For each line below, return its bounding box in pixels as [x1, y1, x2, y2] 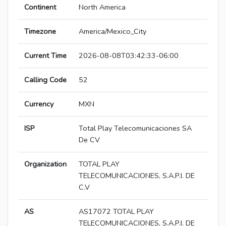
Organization [24, 159, 67, 169]
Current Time [24, 50, 67, 61]
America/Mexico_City [79, 26, 146, 37]
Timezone [24, 26, 56, 37]
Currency [24, 99, 53, 109]
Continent [24, 2, 56, 13]
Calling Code [24, 75, 67, 85]
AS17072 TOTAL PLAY [79, 206, 154, 217]
